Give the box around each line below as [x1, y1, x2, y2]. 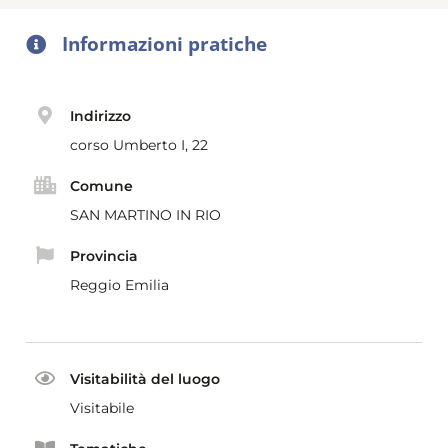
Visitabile [70, 398, 134, 417]
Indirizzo [70, 106, 131, 125]
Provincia [70, 246, 138, 265]
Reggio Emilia [70, 275, 169, 294]
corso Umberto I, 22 [70, 135, 208, 154]
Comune [70, 176, 133, 195]
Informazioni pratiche [62, 29, 267, 57]
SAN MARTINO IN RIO [70, 205, 221, 224]
